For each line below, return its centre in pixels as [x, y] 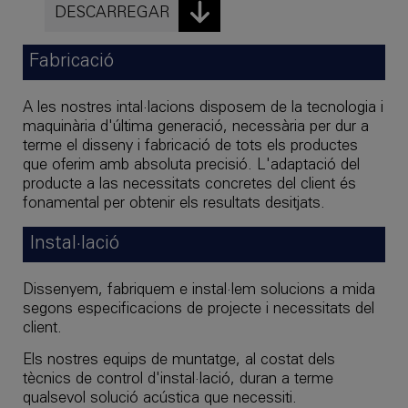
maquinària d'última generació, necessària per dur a [196, 127]
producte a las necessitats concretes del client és [189, 185]
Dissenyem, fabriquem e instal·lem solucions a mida [199, 291]
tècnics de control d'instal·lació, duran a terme [178, 380]
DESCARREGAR [112, 13]
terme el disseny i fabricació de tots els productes [190, 147]
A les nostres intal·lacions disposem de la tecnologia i [203, 108]
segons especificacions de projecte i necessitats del [199, 310]
